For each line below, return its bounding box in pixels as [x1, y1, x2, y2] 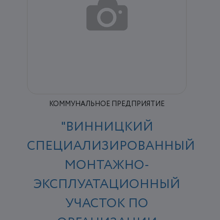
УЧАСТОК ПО [65, 194, 149, 214]
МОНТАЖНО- [64, 156, 150, 175]
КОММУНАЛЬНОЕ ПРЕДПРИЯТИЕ [49, 99, 165, 110]
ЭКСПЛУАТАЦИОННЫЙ [33, 175, 181, 194]
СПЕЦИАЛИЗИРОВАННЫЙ [27, 137, 195, 156]
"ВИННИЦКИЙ [60, 117, 153, 137]
